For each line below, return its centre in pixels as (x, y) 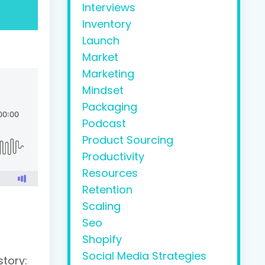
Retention (107, 190)
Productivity (113, 157)
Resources (110, 173)
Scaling (101, 206)
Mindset (103, 91)
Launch (101, 41)
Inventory (106, 24)
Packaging (109, 107)
